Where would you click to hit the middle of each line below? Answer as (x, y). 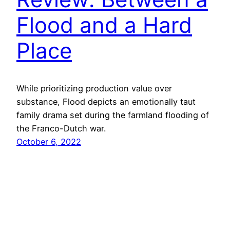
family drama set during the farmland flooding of (113, 115)
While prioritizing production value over (94, 88)
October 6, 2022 (49, 141)
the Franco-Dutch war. (61, 128)
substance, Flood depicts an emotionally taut (106, 101)
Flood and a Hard (104, 25)
